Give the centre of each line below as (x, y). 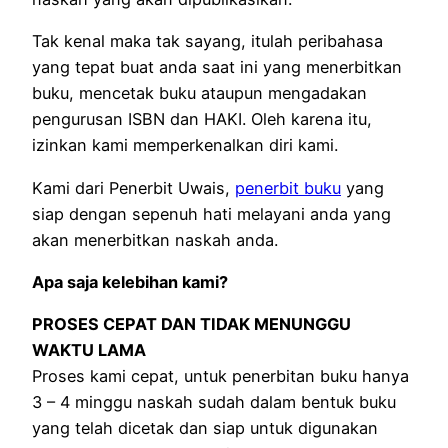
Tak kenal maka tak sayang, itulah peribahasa (207, 41)
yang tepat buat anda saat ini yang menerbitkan (217, 67)
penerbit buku (288, 187)
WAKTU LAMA (89, 350)
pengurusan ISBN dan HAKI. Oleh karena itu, (202, 119)
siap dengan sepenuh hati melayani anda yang (211, 213)
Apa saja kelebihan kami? (130, 281)
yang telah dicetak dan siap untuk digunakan (205, 428)
